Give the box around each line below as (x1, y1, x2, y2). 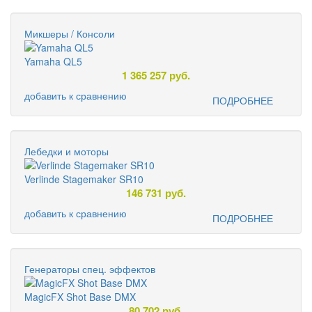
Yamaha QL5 (24, 54, 82, 68)
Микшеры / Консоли (24, 26, 115, 40)
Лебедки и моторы (24, 144, 109, 158)
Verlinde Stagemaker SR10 (24, 172, 143, 186)
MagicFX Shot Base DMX (24, 290, 136, 304)
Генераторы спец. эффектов (24, 262, 155, 276)
